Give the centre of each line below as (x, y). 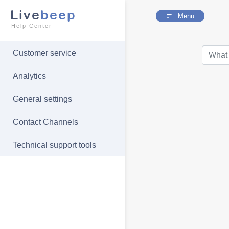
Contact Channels (45, 122)
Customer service (44, 53)
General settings (42, 99)
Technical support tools (54, 145)
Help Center (32, 26)
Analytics (29, 76)
